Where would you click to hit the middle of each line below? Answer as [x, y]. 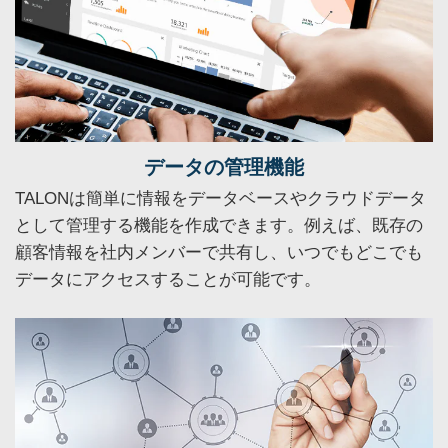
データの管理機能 [224, 166]
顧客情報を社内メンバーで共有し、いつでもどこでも [219, 252]
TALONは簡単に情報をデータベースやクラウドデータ [220, 198]
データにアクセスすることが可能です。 [168, 279]
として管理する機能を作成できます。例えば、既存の [219, 225]
